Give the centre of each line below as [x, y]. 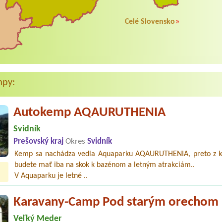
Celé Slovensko [150, 22]
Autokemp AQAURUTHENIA [90, 113]
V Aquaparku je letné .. [51, 176]
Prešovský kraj [40, 142]
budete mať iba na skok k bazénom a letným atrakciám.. [105, 165]
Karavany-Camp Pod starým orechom [116, 203]
